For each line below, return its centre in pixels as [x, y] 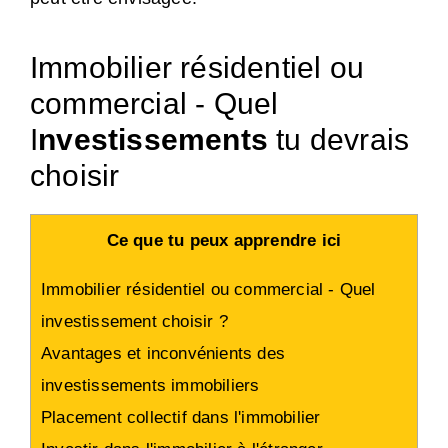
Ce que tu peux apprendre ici [224, 241]
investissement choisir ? [134, 322]
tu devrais [339, 140]
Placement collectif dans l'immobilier [181, 418]
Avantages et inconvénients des [163, 354]
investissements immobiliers [150, 386]
